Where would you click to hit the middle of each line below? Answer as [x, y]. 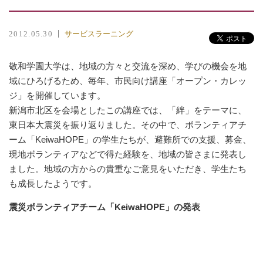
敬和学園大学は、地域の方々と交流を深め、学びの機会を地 [128, 66]
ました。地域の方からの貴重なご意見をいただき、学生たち [128, 169]
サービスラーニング [99, 33]
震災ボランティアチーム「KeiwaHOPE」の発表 [104, 207]
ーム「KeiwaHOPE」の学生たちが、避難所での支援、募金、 [130, 139]
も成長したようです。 [53, 183]
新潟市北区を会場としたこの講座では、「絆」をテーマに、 [128, 110]
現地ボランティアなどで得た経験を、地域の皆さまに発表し [128, 154]
